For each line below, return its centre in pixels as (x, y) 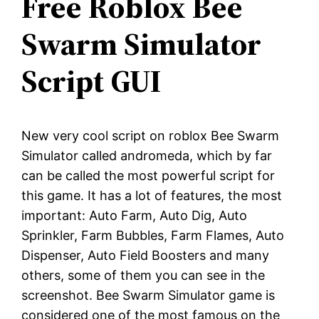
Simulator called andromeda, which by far (147, 155)
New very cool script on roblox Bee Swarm (151, 135)
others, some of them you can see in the (143, 275)
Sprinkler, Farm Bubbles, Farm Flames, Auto (153, 235)
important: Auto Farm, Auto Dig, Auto (135, 215)
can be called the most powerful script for (148, 175)
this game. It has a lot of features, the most (152, 195)
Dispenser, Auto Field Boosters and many (146, 255)
